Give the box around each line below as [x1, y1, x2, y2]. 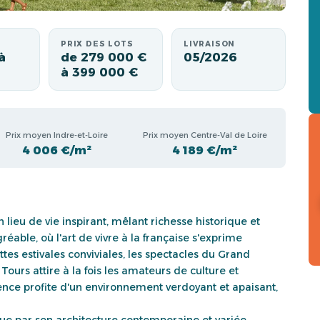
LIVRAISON [184, 39, 236, 49]
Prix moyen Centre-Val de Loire [142, 129, 267, 140]
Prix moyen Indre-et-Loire [6, 129, 108, 140]
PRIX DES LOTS [61, 39, 134, 49]
